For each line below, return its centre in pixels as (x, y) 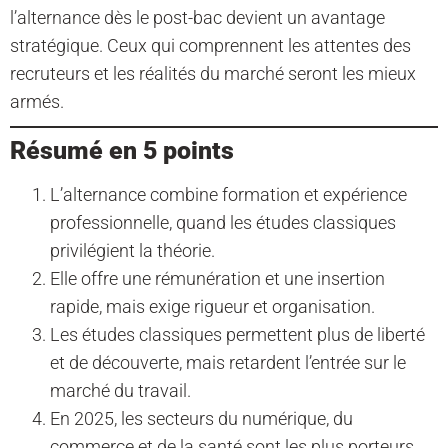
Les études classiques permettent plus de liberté (237, 335)
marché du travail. (120, 391)
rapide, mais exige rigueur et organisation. (212, 307)
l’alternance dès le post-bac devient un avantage (197, 18)
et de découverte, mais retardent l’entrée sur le (228, 363)
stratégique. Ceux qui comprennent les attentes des (210, 46)
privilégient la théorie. (132, 251)
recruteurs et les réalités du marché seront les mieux (213, 74)
